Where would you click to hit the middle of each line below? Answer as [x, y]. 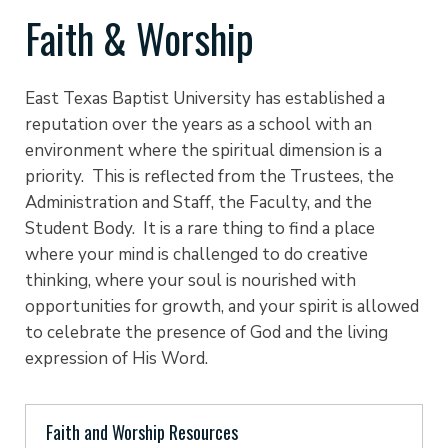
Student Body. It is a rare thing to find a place [200, 228]
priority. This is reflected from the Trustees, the [209, 176]
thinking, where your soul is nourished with [190, 280]
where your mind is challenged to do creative [196, 254]
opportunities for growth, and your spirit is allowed [222, 306]
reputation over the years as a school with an [198, 124]
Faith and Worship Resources [142, 431]
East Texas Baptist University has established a [205, 98]
